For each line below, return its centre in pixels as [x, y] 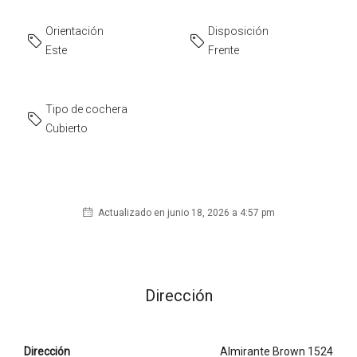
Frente [224, 50]
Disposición [238, 31]
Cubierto [67, 128]
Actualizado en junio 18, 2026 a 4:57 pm [185, 213]
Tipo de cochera [86, 109]
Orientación [75, 31]
